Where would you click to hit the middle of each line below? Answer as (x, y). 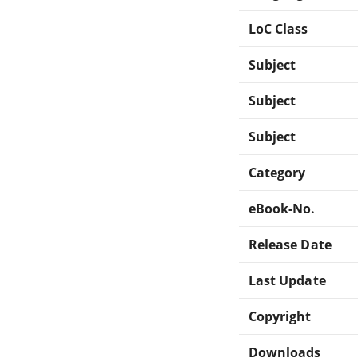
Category (277, 172)
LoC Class (278, 28)
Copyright (280, 316)
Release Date (290, 244)
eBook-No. (282, 208)
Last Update (287, 280)
